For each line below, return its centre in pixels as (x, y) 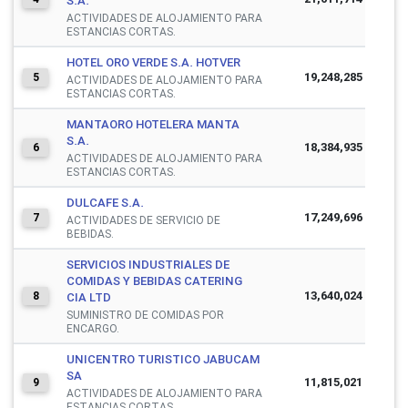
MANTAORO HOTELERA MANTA (153, 124)
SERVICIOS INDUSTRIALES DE (148, 264)
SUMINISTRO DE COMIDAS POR (145, 314)
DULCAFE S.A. (105, 202)
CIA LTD (89, 297)
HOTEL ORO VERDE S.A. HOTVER (153, 62)
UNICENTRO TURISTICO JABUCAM (163, 359)
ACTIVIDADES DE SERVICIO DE (143, 219)
